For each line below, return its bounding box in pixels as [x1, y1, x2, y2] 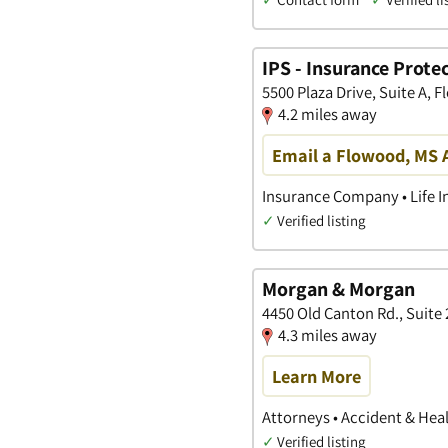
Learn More [272, 363, 361, 388]
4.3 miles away [278, 323, 377, 346]
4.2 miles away [278, 102, 377, 125]
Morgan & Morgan [262, 275, 415, 302]
